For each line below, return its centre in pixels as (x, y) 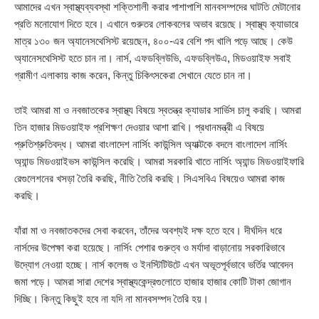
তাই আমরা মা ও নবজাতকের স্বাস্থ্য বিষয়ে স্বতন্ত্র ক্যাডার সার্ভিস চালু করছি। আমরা (158, 110)
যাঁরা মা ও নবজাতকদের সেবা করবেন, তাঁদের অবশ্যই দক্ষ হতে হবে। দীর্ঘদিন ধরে (148, 231)
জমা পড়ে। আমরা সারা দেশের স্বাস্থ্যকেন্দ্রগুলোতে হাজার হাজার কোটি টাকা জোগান (153, 282)
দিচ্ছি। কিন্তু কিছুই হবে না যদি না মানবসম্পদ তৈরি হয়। (111, 299)
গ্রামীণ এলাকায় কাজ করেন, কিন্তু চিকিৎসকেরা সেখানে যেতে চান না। (133, 75)
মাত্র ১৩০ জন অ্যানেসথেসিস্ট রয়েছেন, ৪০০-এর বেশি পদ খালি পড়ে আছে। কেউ (153, 41)
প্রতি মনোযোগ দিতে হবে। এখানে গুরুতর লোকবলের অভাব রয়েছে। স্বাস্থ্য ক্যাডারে (156, 24)
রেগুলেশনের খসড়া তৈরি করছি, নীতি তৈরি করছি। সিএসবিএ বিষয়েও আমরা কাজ (150, 179)
